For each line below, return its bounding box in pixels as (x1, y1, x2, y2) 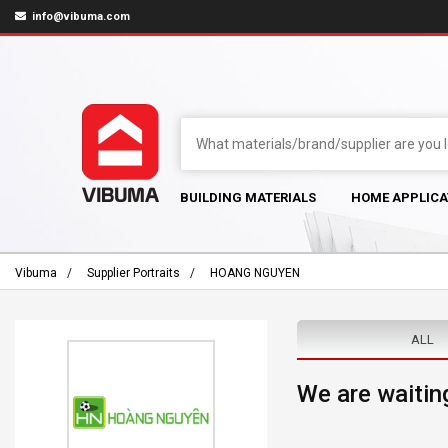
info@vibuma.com (29, 10, 130, 23)
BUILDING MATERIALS (180, 190, 316, 205)
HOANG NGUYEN (210, 266, 300, 280)
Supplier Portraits (87, 266, 180, 280)
